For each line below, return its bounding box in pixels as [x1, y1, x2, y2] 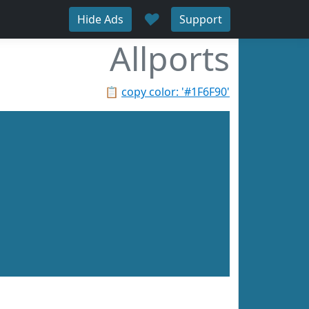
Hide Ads [77, 12, 123, 27]
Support [179, 12, 222, 27]
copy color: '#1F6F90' [121, 84, 230, 99]
